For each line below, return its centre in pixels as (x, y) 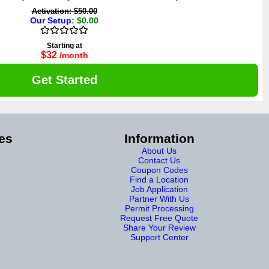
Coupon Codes (159, 170)
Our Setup (51, 20)
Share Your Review (159, 228)
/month (74, 55)
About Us (159, 151)
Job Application (159, 189)
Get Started (64, 80)
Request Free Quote (159, 218)
